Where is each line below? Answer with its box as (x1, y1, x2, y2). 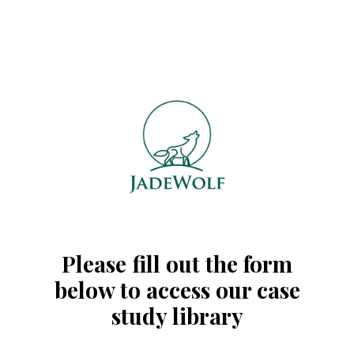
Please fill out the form (62, 249, 292, 278)
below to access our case (54, 275, 300, 304)
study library (111, 301, 243, 330)
